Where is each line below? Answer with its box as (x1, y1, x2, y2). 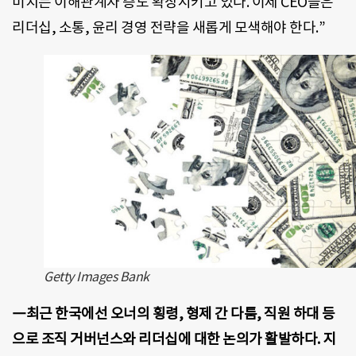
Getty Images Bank (44, 268, 149, 284)
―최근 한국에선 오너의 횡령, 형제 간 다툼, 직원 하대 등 (12, 304, 335, 323)
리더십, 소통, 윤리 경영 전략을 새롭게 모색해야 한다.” (12, 17, 325, 37)
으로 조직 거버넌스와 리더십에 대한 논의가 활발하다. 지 (12, 329, 336, 348)
